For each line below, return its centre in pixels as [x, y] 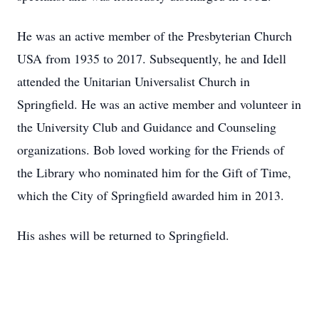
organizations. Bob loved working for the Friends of [151, 150]
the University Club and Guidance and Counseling [147, 127]
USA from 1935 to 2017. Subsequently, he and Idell [152, 58]
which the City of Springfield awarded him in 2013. [151, 195]
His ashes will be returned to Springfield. [123, 235]
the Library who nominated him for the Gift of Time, [154, 172]
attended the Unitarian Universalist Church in [134, 81]
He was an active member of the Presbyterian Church [155, 36]
